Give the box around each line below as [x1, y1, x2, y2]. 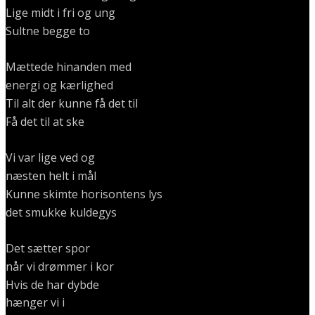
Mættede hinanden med [6, 59, 131, 75]
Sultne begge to [6, 22, 90, 39]
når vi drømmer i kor [6, 258, 114, 274]
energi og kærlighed [6, 77, 113, 94]
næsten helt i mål [6, 168, 96, 184]
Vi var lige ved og [6, 150, 95, 166]
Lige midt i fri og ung [6, 5, 115, 21]
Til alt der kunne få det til [6, 95, 138, 111]
